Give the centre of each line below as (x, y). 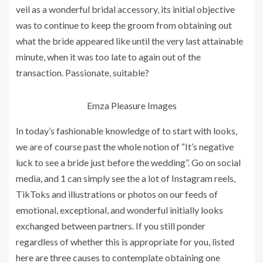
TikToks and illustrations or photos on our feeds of (117, 194)
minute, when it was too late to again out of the (108, 56)
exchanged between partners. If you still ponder (111, 225)
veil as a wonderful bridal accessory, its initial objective (125, 9)
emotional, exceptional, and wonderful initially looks (119, 210)
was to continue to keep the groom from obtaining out (124, 25)
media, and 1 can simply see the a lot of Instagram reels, (126, 178)
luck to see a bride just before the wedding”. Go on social (128, 162)
